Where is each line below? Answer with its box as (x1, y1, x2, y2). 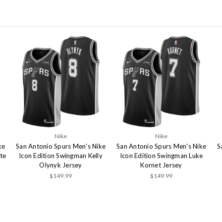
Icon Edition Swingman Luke (119, 152, 203, 160)
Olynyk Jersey (39, 161, 82, 169)
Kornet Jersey (140, 161, 182, 169)
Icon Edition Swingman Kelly (19, 152, 103, 160)
